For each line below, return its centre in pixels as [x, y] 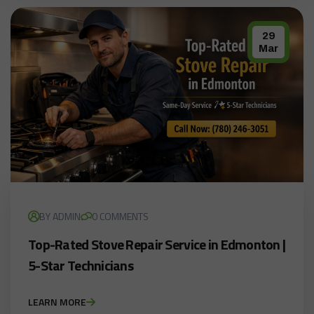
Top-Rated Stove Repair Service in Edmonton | [157, 245]
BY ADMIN [60, 217]
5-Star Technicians [81, 266]
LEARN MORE [57, 302]
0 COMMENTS [120, 217]
